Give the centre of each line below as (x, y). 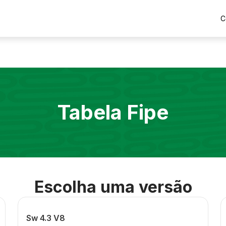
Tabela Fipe (113, 112)
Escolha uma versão (113, 187)
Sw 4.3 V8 (45, 218)
